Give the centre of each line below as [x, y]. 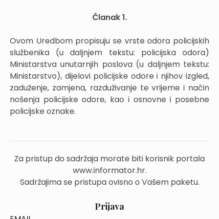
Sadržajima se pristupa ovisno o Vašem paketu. [109, 182]
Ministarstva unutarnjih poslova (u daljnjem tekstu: [109, 64]
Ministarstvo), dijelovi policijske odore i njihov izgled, [109, 76]
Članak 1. [109, 17]
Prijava [109, 206]
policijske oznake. [43, 111]
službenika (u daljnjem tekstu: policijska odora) [109, 53]
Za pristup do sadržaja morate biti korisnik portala [109, 159]
